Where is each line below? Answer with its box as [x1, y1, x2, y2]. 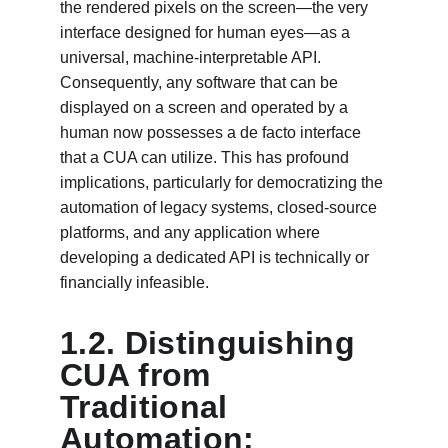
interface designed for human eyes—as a [60, 24, 354, 41]
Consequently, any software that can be [60, 74, 342, 91]
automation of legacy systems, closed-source [60, 199, 381, 216]
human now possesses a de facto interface [60, 124, 365, 141]
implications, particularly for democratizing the [60, 174, 387, 191]
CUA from [60, 357, 220, 393]
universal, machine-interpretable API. [60, 49, 325, 66]
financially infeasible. [60, 274, 209, 291]
